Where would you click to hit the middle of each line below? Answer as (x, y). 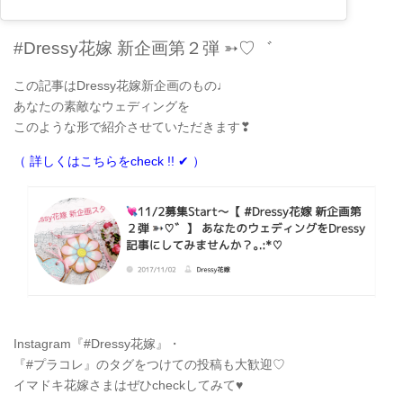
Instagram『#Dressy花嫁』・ (97, 343)
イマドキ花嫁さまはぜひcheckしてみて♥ (128, 385)
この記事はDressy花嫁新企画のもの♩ (121, 86)
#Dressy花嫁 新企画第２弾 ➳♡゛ (143, 49)
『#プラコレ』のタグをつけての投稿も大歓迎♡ (149, 364)
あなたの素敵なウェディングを (102, 107)
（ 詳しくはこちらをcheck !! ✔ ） (109, 161)
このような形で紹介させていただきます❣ (132, 127)
